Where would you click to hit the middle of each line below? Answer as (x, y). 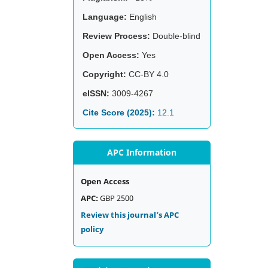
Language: (105, 17)
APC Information (142, 152)
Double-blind (175, 36)
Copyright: (104, 74)
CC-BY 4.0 (147, 74)
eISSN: (96, 93)
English (142, 17)
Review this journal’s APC (130, 215)
